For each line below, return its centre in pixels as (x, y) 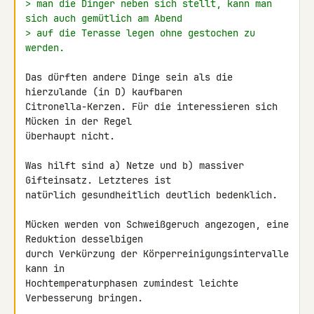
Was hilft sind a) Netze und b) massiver (135, 165)
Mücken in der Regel (81, 121)
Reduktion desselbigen (87, 239)
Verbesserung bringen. (84, 298)
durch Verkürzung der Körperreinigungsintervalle (157, 254)
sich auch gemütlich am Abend (104, 18)
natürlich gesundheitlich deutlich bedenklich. (151, 195)
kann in (48, 268)
